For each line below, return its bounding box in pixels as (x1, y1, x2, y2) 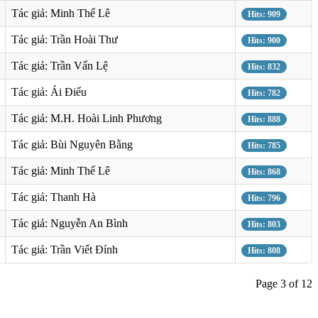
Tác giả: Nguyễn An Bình (11, 216, 128, 229)
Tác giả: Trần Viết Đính (11, 243, 118, 256)
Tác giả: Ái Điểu (11, 85, 87, 98)
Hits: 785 (248, 140, 280, 150)
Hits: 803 (248, 219, 280, 229)
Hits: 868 (248, 166, 280, 177)
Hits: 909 (248, 9, 280, 19)
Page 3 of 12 (256, 277, 312, 290)
